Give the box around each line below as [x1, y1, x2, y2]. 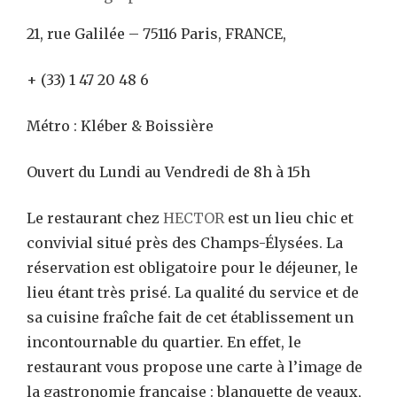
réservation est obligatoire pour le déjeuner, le [27, 259, 358, 277]
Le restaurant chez [27, 209, 163, 228]
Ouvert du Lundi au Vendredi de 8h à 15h [27, 163, 310, 182]
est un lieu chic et [224, 209, 354, 228]
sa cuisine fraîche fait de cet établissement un [27, 308, 354, 327]
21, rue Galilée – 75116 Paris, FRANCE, [27, 25, 286, 43]
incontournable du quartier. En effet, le [27, 333, 301, 352]
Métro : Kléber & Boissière [27, 117, 214, 136]
